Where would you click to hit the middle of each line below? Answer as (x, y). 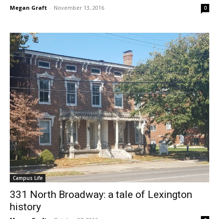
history (25, 207)
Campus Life (28, 178)
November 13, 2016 (79, 7)
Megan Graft (28, 7)
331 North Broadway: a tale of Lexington (101, 194)
